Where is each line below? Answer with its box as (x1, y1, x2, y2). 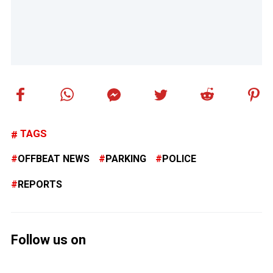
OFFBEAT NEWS (18, 152, 90, 165)
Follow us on (11, 232, 86, 247)
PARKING (105, 152, 146, 165)
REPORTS (18, 178, 62, 190)
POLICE (162, 152, 196, 165)
